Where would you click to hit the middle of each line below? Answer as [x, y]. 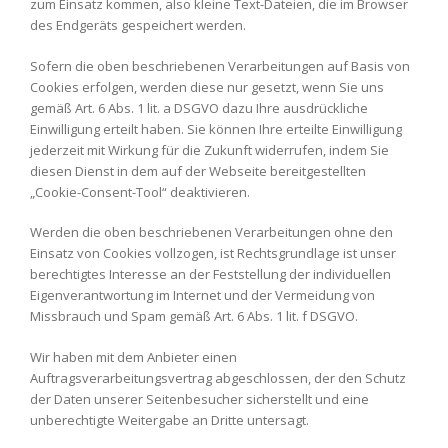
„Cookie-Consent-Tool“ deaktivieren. [140, 191]
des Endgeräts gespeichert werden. [138, 25]
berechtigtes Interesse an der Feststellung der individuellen [210, 274]
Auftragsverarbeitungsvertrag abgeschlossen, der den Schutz [218, 377]
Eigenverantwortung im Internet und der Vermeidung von [202, 295]
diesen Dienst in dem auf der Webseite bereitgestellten [198, 170]
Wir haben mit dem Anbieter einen [133, 356]
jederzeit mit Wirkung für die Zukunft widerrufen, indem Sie [209, 149]
